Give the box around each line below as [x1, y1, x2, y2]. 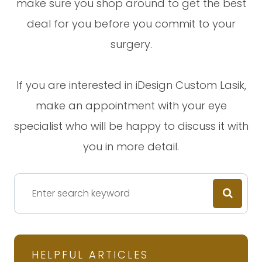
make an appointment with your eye [35, 98, 227, 113]
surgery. [110, 36, 152, 51]
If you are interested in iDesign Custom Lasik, [16, 77, 246, 92]
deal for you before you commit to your [26, 16, 236, 31]
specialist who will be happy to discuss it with [13, 118, 249, 133]
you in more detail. [83, 139, 179, 154]
